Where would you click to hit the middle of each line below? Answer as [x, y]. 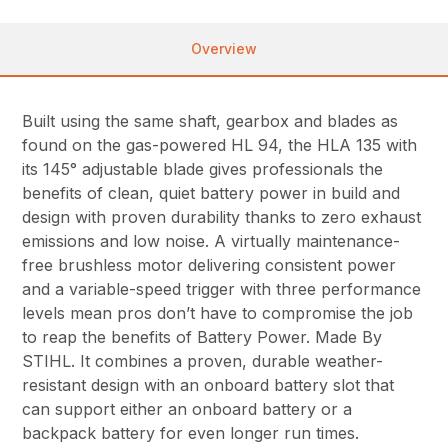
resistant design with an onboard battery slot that [208, 384]
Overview [224, 48]
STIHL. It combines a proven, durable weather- [203, 360]
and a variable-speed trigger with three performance [222, 288]
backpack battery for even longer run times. [191, 432]
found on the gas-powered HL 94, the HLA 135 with [220, 144]
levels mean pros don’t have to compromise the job [218, 312]
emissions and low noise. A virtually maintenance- [211, 240]
